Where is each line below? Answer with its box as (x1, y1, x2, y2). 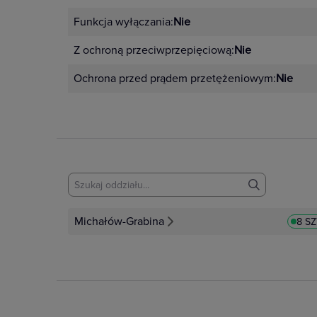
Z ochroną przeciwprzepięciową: (74, 43, 234, 57)
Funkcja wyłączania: (74, 15, 173, 29)
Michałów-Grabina (74, 214, 164, 229)
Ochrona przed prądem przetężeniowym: (74, 71, 276, 86)
